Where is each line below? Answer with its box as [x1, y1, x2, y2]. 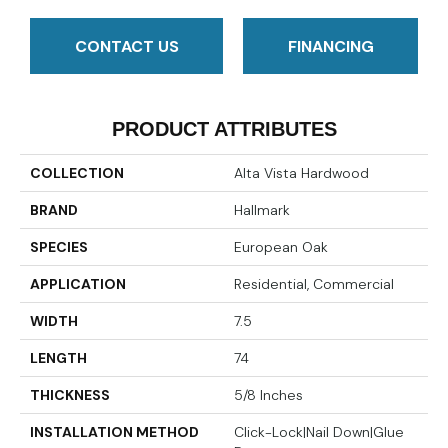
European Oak [234, 238, 328, 257]
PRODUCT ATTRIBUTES [111, 118, 337, 141]
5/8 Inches [234, 386, 303, 405]
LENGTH [30, 349, 87, 368]
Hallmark [234, 201, 290, 220]
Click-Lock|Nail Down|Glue [234, 423, 404, 442]
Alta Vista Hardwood [234, 164, 369, 183]
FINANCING [287, 35, 374, 57]
